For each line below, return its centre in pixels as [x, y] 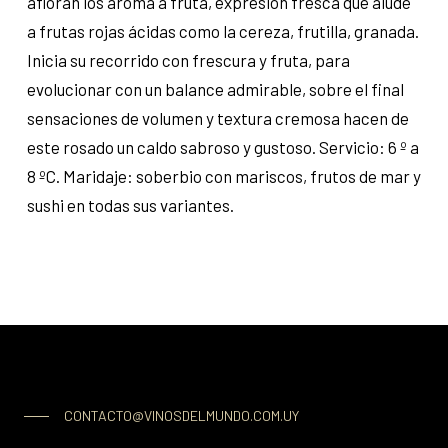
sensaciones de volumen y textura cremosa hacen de [217, 118]
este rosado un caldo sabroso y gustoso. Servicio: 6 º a [222, 147]
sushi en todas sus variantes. [130, 205]
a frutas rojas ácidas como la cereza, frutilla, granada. [222, 31]
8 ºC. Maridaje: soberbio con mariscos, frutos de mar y [223, 176]
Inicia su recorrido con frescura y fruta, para [188, 60]
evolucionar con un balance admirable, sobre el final [215, 89]
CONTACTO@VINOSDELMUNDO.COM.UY [181, 416]
